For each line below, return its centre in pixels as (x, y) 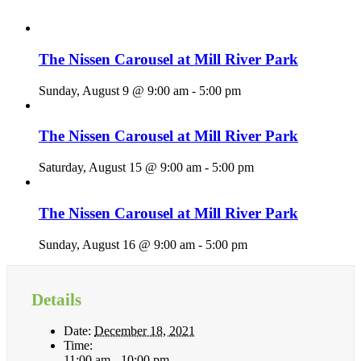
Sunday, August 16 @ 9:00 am (117, 244)
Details (56, 299)
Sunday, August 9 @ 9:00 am (114, 90)
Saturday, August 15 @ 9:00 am (120, 168)
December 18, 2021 (145, 330)
